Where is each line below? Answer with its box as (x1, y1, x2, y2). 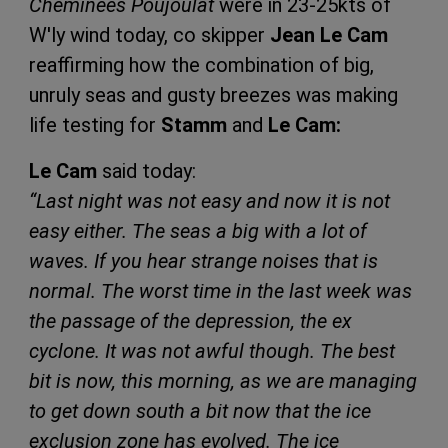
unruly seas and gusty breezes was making (29, 82, 398, 107)
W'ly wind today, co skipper (29, 22, 270, 47)
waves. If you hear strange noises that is (29, 248, 378, 273)
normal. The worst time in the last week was (29, 278, 412, 303)
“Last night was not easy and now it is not (29, 188, 390, 213)
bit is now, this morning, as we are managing (29, 368, 417, 393)
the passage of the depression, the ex (29, 308, 352, 333)
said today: (97, 158, 206, 183)
